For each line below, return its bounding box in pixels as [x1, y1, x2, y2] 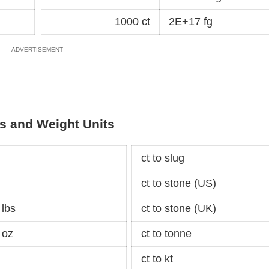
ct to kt [141, 253, 173, 265]
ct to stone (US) [141, 177, 216, 190]
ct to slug [141, 152, 184, 165]
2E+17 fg [169, 15, 213, 28]
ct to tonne [141, 228, 192, 240]
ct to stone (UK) [141, 202, 216, 215]
